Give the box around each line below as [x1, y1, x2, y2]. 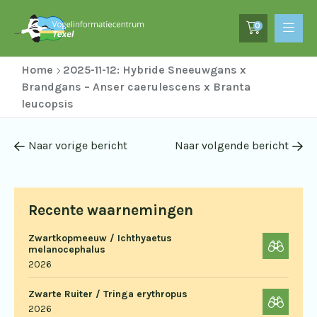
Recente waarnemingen [28, 202, 193, 219]
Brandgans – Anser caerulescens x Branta [21, 80, 250, 93]
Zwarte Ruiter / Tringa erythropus [28, 288, 188, 300]
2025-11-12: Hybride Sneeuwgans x [63, 63, 246, 76]
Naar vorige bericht [28, 139, 127, 152]
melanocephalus [28, 243, 105, 255]
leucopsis [21, 97, 74, 110]
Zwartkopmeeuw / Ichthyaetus [28, 232, 172, 244]
